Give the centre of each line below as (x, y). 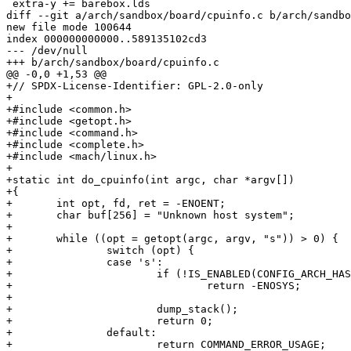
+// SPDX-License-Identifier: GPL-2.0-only (135, 86)
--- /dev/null (47, 51)
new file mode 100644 (69, 27)
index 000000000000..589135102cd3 (107, 39)
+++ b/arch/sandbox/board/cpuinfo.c (113, 63)
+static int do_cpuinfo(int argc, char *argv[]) (150, 180)
